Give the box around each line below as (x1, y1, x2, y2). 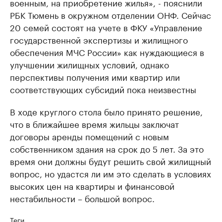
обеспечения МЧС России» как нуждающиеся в (10, 45, 204, 58)
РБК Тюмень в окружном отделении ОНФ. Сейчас (10, 7, 211, 21)
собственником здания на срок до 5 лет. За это (10, 141, 204, 155)
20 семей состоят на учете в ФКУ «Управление (10, 20, 202, 33)
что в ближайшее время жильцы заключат (10, 116, 179, 130)
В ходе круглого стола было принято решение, (10, 104, 203, 117)
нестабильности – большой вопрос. (10, 191, 155, 204)
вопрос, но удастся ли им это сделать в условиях (10, 166, 211, 179)
